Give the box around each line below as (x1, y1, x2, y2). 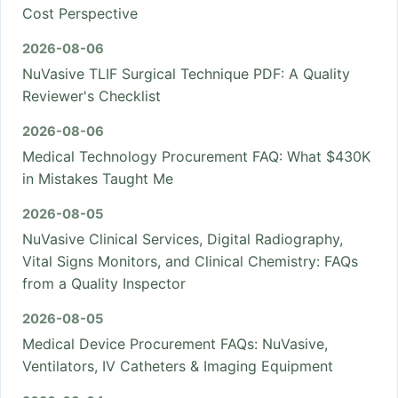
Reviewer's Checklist (22, 87, 161, 106)
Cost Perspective (22, 4, 138, 23)
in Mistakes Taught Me (22, 170, 173, 188)
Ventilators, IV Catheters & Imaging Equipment (22, 357, 333, 376)
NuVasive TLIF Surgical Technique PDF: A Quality (22, 65, 350, 84)
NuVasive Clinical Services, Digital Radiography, (22, 230, 343, 249)
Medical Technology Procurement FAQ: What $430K (22, 147, 370, 166)
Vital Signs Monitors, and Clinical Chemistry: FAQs (22, 252, 358, 271)
